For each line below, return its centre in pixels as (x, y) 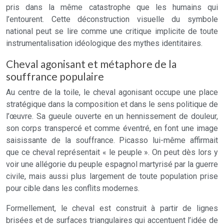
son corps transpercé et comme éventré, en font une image (112, 128)
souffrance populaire (55, 76)
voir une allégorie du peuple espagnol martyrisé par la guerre (112, 164)
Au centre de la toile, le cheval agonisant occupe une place (112, 92)
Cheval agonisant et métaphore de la (91, 64)
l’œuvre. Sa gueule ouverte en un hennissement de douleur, (112, 116)
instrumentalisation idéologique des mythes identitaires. (104, 43)
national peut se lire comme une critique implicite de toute (112, 31)
